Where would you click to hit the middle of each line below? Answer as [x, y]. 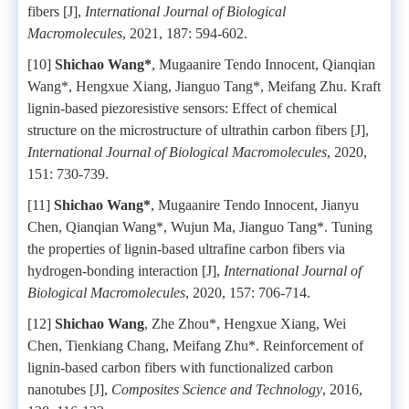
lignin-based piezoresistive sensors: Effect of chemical [182, 108]
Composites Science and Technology [217, 389]
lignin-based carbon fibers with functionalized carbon [180, 367]
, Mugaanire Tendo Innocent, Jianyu [255, 204]
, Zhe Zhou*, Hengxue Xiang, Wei [245, 323]
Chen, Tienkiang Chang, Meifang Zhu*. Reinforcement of [195, 345]
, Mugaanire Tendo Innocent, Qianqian [263, 64]
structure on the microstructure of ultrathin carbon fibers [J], [198, 130]
